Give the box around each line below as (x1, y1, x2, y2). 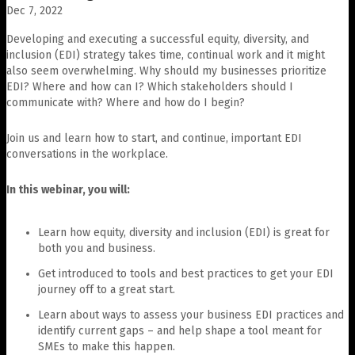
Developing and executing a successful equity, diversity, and (6, 32, 309, 46)
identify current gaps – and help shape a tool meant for (38, 323, 322, 338)
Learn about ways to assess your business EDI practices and (38, 307, 344, 322)
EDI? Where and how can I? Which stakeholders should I (6, 79, 293, 94)
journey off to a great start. (38, 282, 175, 296)
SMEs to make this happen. (38, 339, 175, 353)
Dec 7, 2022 (6, 3, 63, 17)
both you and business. (38, 241, 155, 255)
